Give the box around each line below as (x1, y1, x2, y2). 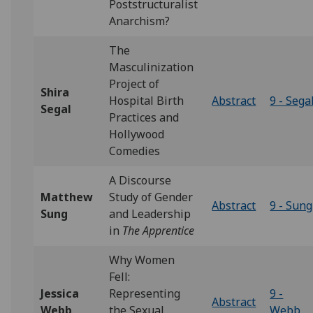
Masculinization (109, 59, 194, 75)
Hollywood (109, 126, 165, 142)
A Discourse (109, 173, 172, 188)
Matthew (41, 189, 94, 205)
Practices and (109, 110, 180, 125)
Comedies (109, 143, 161, 159)
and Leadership (109, 206, 191, 221)
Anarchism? (109, 13, 170, 29)
